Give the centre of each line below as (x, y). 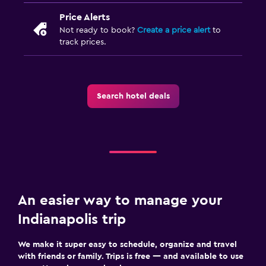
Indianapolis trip (72, 219)
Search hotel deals (133, 96)
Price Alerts (85, 17)
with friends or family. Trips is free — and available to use (131, 256)
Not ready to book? (98, 30)
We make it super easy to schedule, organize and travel (127, 244)
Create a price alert (174, 30)
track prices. (83, 42)
